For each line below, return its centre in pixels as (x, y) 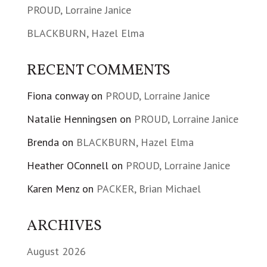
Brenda (43, 142)
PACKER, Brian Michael (148, 189)
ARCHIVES (64, 226)
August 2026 (56, 251)
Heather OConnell (67, 165)
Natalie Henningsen (72, 119)
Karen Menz (53, 189)
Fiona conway (57, 96)
